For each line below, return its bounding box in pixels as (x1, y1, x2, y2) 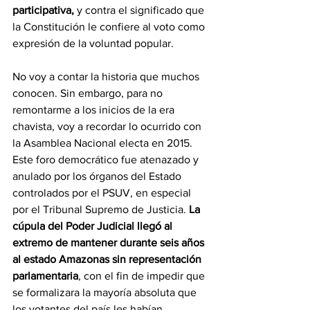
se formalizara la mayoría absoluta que (12, 286, 199, 299)
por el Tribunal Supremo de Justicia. (12, 203, 189, 216)
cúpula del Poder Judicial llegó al (12, 220, 175, 232)
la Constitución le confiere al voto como (12, 21, 208, 33)
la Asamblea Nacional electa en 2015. (12, 137, 195, 149)
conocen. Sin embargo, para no (12, 87, 165, 100)
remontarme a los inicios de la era (12, 104, 177, 116)
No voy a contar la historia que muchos (12, 71, 202, 83)
